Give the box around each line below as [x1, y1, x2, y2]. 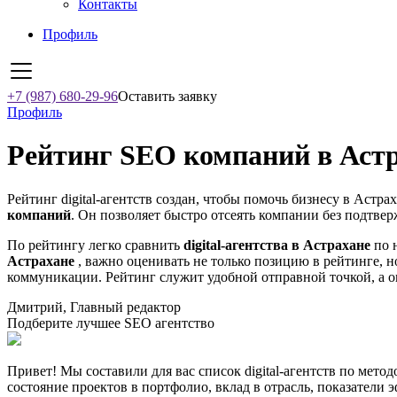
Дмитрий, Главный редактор [7, 299, 181, 315]
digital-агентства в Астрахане [183, 237, 370, 253]
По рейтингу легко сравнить [7, 237, 183, 253]
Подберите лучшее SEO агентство [7, 315, 214, 331]
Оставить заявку [118, 89, 217, 104]
